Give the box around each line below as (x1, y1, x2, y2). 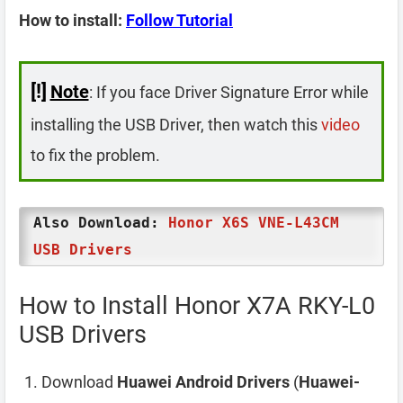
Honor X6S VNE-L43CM (168, 214, 339, 231)
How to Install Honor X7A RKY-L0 (19, 291, 375, 320)
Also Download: (33, 214, 168, 231)
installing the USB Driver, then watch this (30, 114, 321, 134)
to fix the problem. (30, 145, 160, 165)
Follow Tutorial (126, 11, 233, 30)
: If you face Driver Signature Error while (88, 82, 369, 102)
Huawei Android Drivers (117, 372, 290, 391)
